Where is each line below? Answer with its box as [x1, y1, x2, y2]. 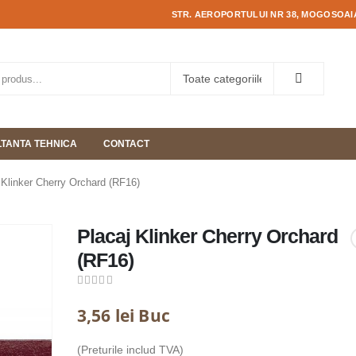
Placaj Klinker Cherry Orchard [76, 225, 338, 247]
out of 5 [83, 289, 129, 302]
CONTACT [103, 138, 149, 149]
